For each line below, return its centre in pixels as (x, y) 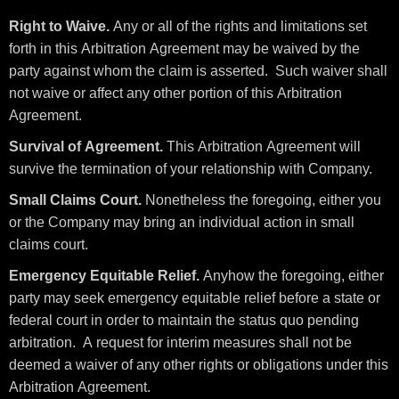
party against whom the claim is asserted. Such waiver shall (198, 71)
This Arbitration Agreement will (262, 147)
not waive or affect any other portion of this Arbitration (175, 93)
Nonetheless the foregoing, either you (261, 200)
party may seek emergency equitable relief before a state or (195, 298)
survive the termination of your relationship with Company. (191, 169)
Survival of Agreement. (86, 147)
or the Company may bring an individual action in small (182, 222)
